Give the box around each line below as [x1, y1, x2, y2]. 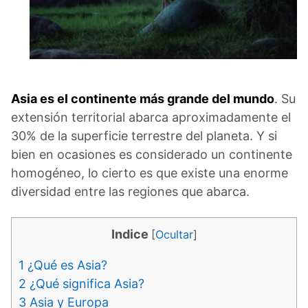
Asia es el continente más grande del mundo [11, 91, 274, 107]
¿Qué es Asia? [24, 258, 107, 273]
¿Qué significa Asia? [26, 276, 144, 291]
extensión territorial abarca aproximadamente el [11, 110, 291, 125]
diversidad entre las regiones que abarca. [11, 184, 250, 199]
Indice [111, 227, 148, 242]
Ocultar [155, 228, 193, 242]
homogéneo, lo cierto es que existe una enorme [11, 166, 288, 181]
